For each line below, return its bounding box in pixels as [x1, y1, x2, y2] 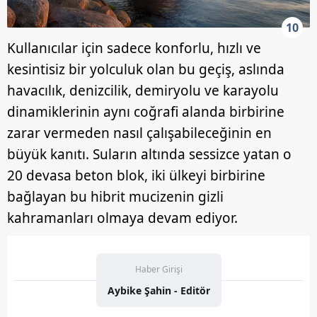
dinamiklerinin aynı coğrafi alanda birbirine [7, 103, 284, 122]
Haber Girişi [134, 263, 183, 276]
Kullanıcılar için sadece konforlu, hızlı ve [7, 39, 261, 58]
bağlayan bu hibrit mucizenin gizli [7, 188, 224, 207]
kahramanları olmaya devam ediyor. [7, 209, 238, 228]
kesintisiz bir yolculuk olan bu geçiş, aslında [7, 60, 284, 79]
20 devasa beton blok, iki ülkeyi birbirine [7, 166, 265, 185]
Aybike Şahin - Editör [107, 284, 210, 298]
